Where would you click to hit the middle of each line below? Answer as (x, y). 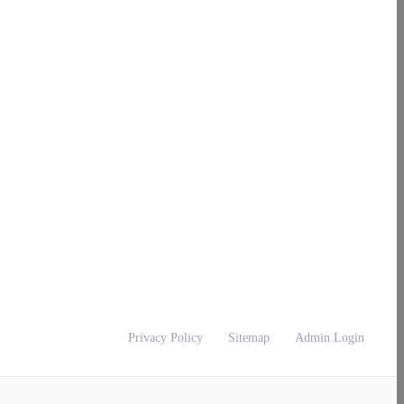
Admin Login (330, 337)
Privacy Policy (166, 337)
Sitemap (249, 337)
